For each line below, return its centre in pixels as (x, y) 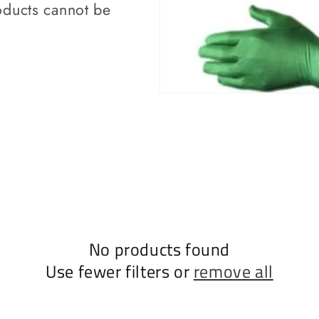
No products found (159, 250)
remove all (233, 272)
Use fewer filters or (120, 272)
